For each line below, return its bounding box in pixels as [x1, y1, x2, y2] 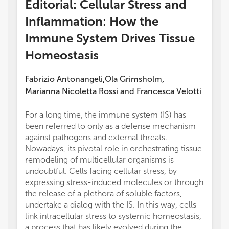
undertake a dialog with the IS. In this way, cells [25, 200, 196, 210]
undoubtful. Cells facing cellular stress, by [25, 166, 177, 176]
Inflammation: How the [25, 14, 158, 29]
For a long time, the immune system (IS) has [25, 110, 186, 120]
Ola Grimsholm [105, 74, 162, 84]
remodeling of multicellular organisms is [25, 155, 174, 165]
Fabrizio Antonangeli [25, 74, 103, 84]
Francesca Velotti [136, 86, 201, 96]
